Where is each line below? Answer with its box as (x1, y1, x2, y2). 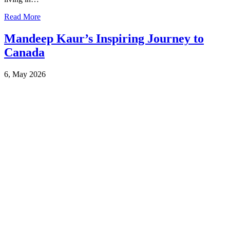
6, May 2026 (4, 69, 46, 79)
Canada (4, 45, 45, 59)
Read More (4, 12, 41, 22)
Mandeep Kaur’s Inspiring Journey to (4, 31, 204, 45)
